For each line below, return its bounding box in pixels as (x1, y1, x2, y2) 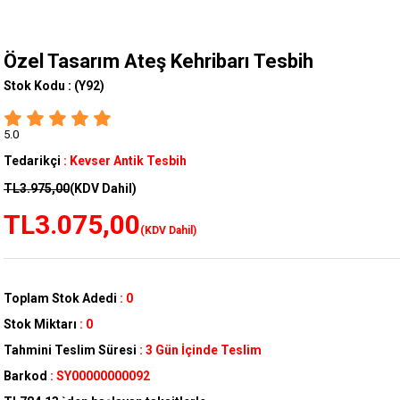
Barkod (4, 369, 47, 384)
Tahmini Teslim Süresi (4, 343, 137, 358)
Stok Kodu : (4, 79, 74, 94)
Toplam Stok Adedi (4, 291, 117, 306)
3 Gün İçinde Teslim (146, 343, 262, 358)
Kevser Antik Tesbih (70, 154, 187, 169)
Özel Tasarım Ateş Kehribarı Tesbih (4, 50, 313, 73)
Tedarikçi (4, 154, 61, 169)
